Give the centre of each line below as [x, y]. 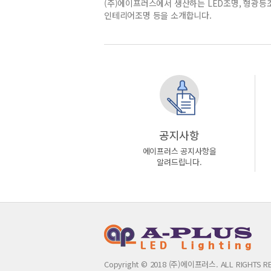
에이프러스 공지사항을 [179, 151]
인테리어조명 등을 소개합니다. [158, 15]
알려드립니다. [179, 162]
